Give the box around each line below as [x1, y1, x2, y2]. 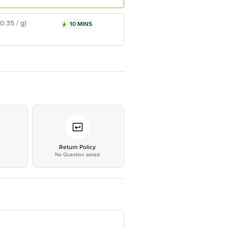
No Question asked [54, 152, 100, 158]
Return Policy [59, 144, 96, 151]
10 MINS [70, 20, 92, 28]
